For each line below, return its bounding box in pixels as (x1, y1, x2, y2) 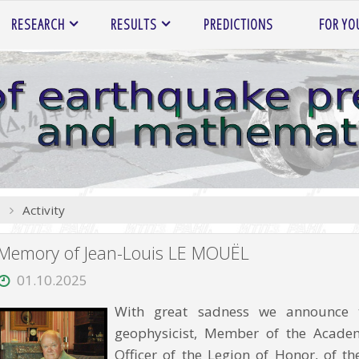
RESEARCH (11, 14, 66, 34)
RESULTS (111, 14, 158, 34)
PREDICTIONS (203, 14, 273, 34)
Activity (22, 201, 65, 218)
